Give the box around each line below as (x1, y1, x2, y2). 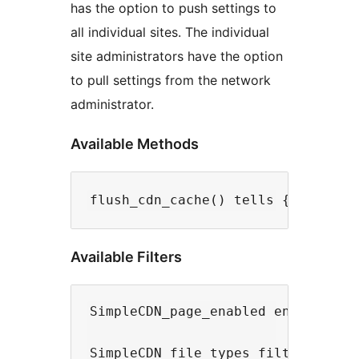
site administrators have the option (71, 48, 283, 65)
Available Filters (71, 248, 182, 265)
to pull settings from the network (71, 72, 271, 89)
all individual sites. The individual (71, 24, 269, 41)
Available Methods (71, 135, 199, 153)
